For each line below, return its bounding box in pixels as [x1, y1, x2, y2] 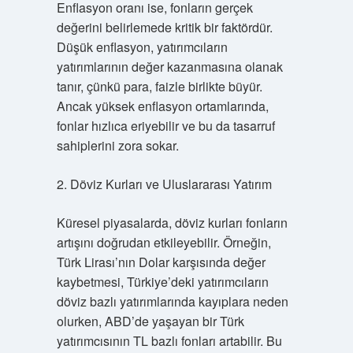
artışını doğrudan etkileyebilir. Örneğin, [56, 233, 271, 251]
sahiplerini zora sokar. [56, 136, 179, 154]
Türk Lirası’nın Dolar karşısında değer [56, 253, 266, 271]
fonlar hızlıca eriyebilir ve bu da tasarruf [56, 117, 275, 135]
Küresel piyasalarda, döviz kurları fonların [56, 214, 288, 232]
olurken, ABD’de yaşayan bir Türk [56, 312, 244, 330]
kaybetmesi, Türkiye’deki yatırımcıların [56, 273, 269, 291]
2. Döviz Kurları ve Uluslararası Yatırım [56, 175, 272, 193]
